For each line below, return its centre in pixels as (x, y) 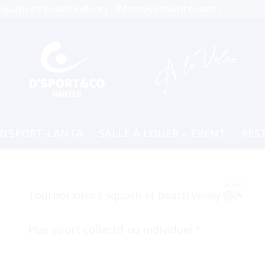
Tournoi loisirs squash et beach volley (125, 195)
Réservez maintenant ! (168, 9)
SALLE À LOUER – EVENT (162, 133)
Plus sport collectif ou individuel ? (114, 230)
